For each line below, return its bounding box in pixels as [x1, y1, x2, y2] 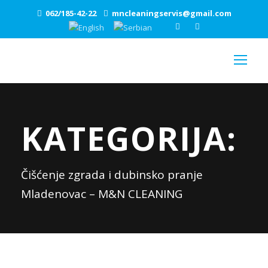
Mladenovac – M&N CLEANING [21, 185, 182, 202]
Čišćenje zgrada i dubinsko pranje [21, 166, 203, 182]
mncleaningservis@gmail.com [111, 8, 232, 19]
